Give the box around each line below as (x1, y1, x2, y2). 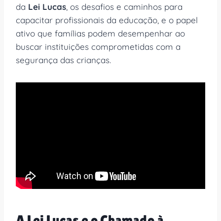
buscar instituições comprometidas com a (16, 41, 181, 52)
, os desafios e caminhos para (66, 1, 183, 12)
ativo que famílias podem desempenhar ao (16, 28, 185, 38)
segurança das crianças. (16, 54, 111, 65)
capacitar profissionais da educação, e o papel (16, 14, 198, 25)
